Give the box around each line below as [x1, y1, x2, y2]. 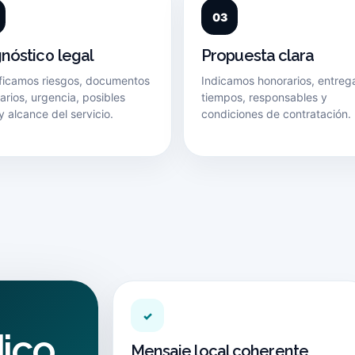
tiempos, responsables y [201, 90, 327, 104]
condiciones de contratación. [201, 107, 351, 120]
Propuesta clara [201, 46, 315, 65]
